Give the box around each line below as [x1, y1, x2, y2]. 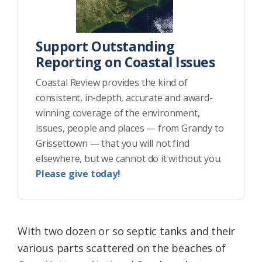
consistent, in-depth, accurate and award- [36, 91, 213, 105]
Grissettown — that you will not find [36, 137, 189, 150]
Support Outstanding [36, 37, 175, 56]
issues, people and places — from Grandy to [36, 122, 224, 135]
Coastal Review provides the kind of [36, 76, 188, 89]
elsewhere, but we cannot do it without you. [36, 152, 222, 166]
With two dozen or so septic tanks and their [18, 224, 236, 239]
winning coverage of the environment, [36, 106, 200, 120]
